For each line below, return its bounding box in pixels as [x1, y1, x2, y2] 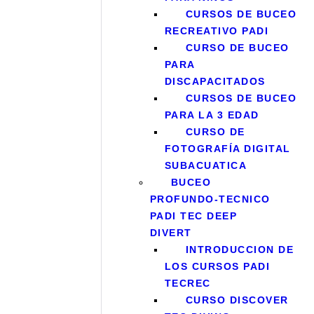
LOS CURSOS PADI [164, 261, 271, 273]
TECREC [164, 278, 211, 289]
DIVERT [149, 227, 192, 239]
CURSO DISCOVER [185, 294, 289, 306]
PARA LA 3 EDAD [164, 109, 259, 121]
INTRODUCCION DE [185, 244, 294, 256]
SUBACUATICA [164, 160, 247, 172]
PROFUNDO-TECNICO [149, 193, 271, 205]
